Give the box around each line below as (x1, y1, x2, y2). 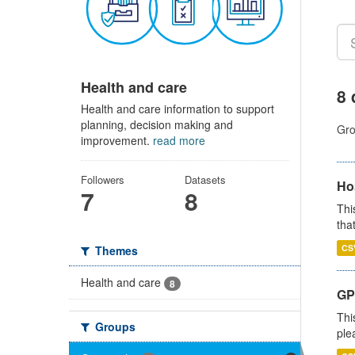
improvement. (81, 132, 153, 148)
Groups (92, 318, 136, 334)
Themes (92, 242, 138, 258)
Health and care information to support (81, 100, 274, 116)
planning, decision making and (81, 116, 233, 132)
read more (153, 132, 205, 148)
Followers (81, 171, 124, 187)
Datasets (184, 171, 226, 187)
